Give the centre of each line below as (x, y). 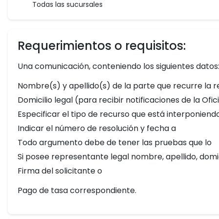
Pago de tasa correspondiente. (77, 190)
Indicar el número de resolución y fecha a (97, 128)
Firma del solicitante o (60, 171)
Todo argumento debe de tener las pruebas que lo (115, 142)
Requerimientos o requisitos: (102, 46)
